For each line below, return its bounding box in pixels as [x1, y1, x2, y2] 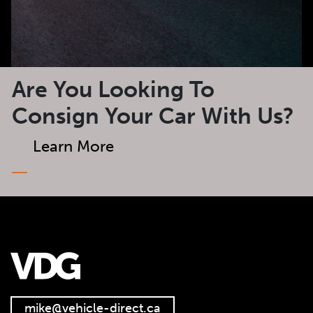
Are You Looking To [12, 75, 214, 103]
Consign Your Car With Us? [12, 102, 294, 129]
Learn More [33, 136, 114, 156]
